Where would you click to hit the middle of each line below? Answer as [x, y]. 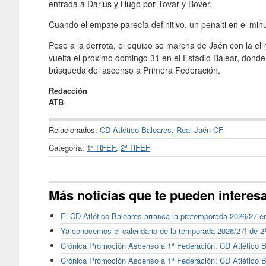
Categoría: [68, 147]
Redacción [68, 90]
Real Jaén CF [200, 129]
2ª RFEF [135, 147]
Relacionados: [74, 129]
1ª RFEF [101, 147]
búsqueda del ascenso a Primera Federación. [134, 70]
